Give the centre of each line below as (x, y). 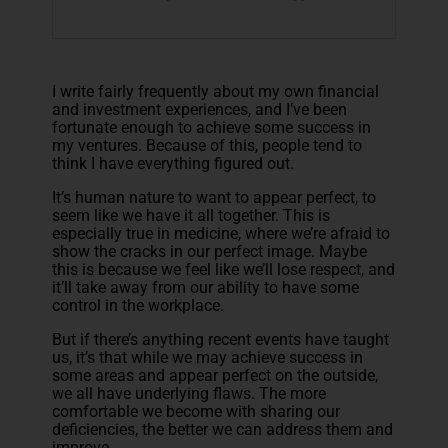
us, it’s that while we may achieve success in (208, 357)
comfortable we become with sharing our (196, 411)
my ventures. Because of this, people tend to (207, 145)
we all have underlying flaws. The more (189, 393)
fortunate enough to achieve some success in (212, 127)
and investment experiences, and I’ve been (200, 109)
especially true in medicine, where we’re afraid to (221, 233)
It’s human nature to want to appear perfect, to (214, 197)
